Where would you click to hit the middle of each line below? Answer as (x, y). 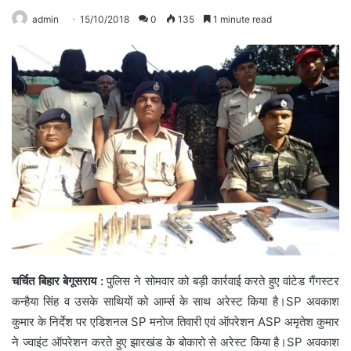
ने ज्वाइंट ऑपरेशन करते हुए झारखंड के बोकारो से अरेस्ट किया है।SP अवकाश (175, 342)
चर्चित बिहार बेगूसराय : (58, 280)
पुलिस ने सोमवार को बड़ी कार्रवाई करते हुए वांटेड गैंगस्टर (221, 280)
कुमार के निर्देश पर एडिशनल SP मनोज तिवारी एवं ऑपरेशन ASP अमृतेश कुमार (175, 321)
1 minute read (241, 19)
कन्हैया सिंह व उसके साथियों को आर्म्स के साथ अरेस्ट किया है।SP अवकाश (175, 301)
